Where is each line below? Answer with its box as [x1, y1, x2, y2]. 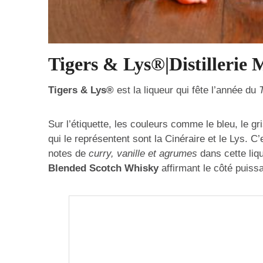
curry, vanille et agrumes [86, 148, 200, 160]
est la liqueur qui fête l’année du [114, 84, 259, 96]
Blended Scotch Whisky [48, 163, 159, 174]
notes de [48, 148, 86, 160]
